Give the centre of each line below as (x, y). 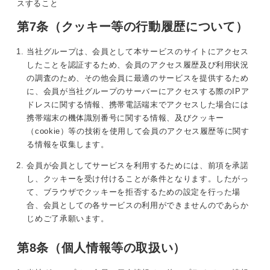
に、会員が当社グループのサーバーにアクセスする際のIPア (138, 92)
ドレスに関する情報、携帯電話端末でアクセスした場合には (138, 105)
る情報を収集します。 (68, 145)
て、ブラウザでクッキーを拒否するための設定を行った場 (134, 192)
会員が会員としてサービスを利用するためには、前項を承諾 (138, 166)
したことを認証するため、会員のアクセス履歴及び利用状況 (138, 65)
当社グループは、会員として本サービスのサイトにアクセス (138, 52)
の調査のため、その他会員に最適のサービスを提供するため (138, 78)
